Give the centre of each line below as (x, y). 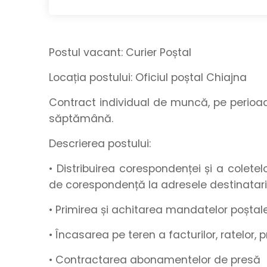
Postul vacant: (86, 52)
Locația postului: (91, 77)
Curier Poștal (157, 52)
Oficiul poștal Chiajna (190, 77)
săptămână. (81, 119)
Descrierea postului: (101, 144)
